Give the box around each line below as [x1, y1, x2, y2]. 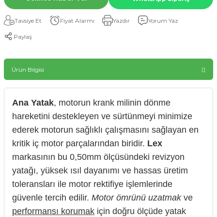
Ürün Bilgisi [12, 65, 44, 73]
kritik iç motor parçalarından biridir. [12, 139, 147, 149]
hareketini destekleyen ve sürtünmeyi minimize [12, 111, 192, 122]
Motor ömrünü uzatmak [92, 193, 181, 203]
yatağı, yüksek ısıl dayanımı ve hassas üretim [12, 166, 188, 176]
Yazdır [113, 16, 130, 24]
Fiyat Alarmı [60, 16, 94, 24]
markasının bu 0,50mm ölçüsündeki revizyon [12, 152, 185, 162]
